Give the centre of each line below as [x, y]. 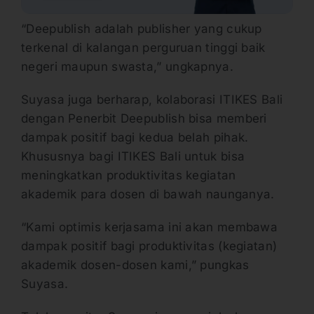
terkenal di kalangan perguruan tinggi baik [143, 47]
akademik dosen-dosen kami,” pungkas [135, 265]
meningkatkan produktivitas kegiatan [129, 175]
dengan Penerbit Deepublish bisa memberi [144, 118]
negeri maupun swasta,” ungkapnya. [129, 66]
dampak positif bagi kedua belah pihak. [135, 137]
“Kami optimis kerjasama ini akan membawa [149, 227]
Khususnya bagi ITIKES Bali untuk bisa [133, 156]
